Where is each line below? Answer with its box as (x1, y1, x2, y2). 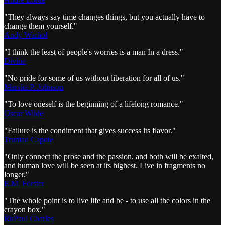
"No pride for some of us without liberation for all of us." (4, 73, 184, 82)
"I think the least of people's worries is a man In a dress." (4, 47, 183, 56)
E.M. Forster (4, 179, 44, 188)
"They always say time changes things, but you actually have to (4, 12, 205, 21)
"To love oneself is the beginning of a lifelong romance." (4, 99, 183, 108)
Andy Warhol (4, 30, 47, 39)
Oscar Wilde (4, 108, 43, 118)
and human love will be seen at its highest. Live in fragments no (4, 161, 205, 170)
